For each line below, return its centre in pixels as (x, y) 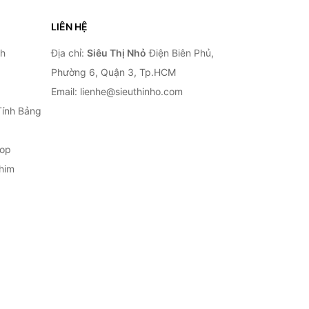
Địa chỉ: (69, 53)
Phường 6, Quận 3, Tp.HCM (113, 72)
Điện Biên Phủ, (180, 53)
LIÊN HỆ (69, 27)
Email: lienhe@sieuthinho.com (117, 91)
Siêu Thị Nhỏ (116, 53)
